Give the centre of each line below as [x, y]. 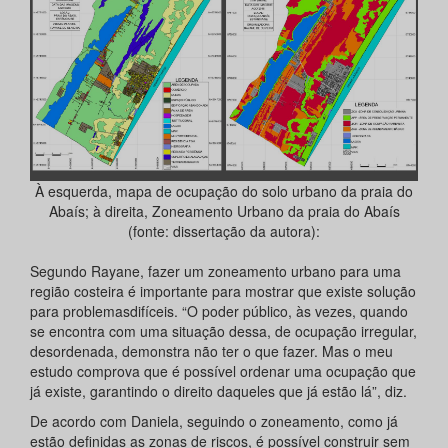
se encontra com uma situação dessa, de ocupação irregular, [223, 331]
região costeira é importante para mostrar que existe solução [223, 291]
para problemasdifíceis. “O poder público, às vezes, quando [219, 311]
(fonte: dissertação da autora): [224, 231]
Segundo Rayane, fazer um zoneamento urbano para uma [215, 271]
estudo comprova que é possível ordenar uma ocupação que [223, 371]
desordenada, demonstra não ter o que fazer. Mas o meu [211, 351]
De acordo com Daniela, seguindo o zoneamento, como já [214, 421]
